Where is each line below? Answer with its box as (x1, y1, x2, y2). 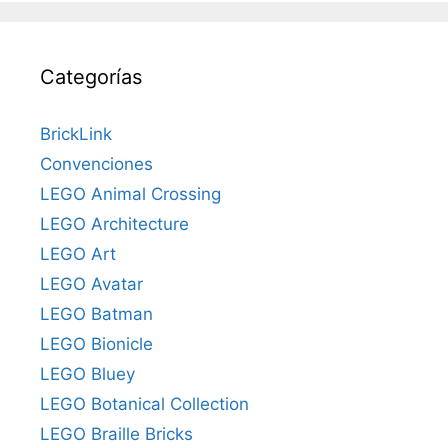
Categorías (40, 64, 142, 89)
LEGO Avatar (40, 273, 143, 294)
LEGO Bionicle (40, 333, 153, 354)
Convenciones (40, 153, 153, 174)
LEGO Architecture (40, 213, 189, 234)
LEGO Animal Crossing (40, 183, 221, 204)
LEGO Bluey (40, 363, 135, 384)
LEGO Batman (40, 303, 153, 324)
